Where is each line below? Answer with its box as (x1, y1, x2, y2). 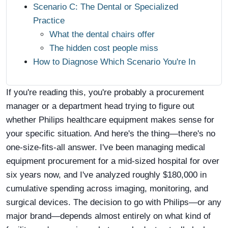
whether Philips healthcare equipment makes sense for (6, 115, 214, 125)
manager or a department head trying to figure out (6, 101, 194, 111)
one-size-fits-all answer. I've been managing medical (6, 142, 205, 153)
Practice (33, 16, 65, 26)
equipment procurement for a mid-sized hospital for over (6, 156, 219, 166)
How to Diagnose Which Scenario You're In (33, 57, 195, 67)
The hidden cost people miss (49, 43, 158, 53)
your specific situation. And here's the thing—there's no (6, 129, 215, 139)
